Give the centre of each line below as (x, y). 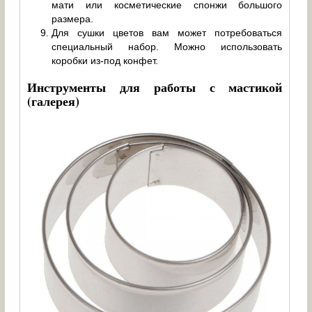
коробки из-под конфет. (105, 60)
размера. (73, 18)
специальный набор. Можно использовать (167, 46)
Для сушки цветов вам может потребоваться (167, 32)
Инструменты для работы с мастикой (155, 87)
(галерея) (54, 101)
